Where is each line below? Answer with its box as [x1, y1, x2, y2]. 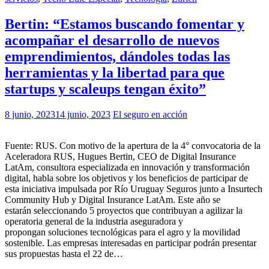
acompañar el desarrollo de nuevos [5, 32, 219, 49]
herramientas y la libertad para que [5, 65, 225, 81]
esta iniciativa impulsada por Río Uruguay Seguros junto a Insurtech [5, 184, 262, 194]
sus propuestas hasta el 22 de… [5, 249, 123, 259]
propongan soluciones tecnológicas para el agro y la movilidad [5, 227, 240, 237]
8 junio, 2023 [5, 109, 55, 119]
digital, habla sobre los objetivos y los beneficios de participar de [5, 173, 248, 183]
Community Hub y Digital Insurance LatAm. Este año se [5, 195, 220, 205]
